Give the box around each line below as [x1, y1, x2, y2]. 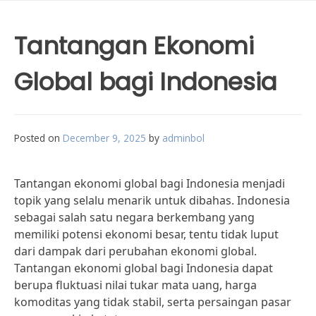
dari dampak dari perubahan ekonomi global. [14, 243, 257, 259]
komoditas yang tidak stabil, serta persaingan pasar [14, 294, 291, 310]
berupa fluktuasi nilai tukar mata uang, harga [14, 277, 257, 293]
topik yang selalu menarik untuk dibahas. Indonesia [14, 193, 290, 208]
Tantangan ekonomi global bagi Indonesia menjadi [14, 176, 285, 191]
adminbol [162, 131, 205, 145]
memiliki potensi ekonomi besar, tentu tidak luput [14, 226, 279, 242]
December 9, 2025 [63, 131, 146, 145]
